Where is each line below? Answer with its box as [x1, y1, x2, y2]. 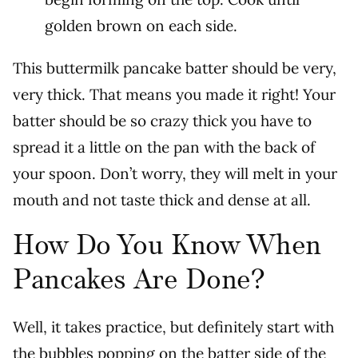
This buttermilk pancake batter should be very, [13, 58, 336, 78]
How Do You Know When [13, 228, 321, 265]
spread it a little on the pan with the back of [13, 137, 315, 157]
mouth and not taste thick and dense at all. [13, 190, 311, 210]
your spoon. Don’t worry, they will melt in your [13, 164, 337, 184]
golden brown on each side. [45, 16, 237, 36]
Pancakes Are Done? [13, 262, 265, 300]
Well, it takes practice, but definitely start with [13, 317, 334, 337]
